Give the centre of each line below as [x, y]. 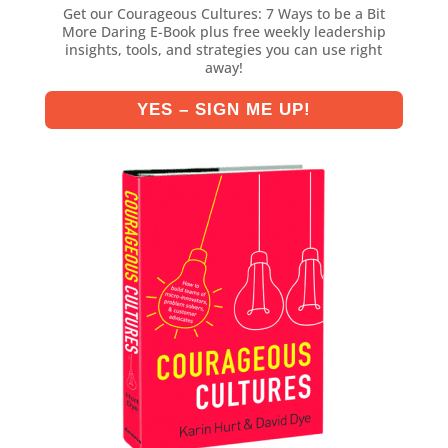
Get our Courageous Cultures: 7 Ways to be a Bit [223, 13]
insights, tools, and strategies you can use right [224, 49]
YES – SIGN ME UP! [223, 109]
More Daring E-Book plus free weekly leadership [223, 31]
